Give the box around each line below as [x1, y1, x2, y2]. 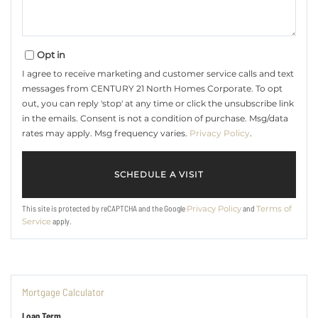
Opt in [37, 49, 65, 61]
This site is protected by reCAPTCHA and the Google [22, 203, 187, 214]
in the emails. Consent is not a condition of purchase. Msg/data [22, 113, 288, 124]
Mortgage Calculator [22, 285, 104, 299]
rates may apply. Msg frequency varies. [22, 128, 190, 139]
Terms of [256, 204, 292, 214]
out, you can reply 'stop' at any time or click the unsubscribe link [22, 98, 294, 109]
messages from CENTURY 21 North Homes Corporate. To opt [22, 83, 283, 94]
